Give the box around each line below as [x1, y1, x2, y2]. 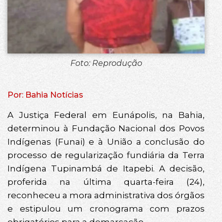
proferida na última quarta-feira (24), [7, 177, 205, 187]
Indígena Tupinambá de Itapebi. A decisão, [7, 164, 205, 174]
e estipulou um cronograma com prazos [7, 204, 205, 214]
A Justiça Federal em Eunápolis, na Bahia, [7, 110, 205, 120]
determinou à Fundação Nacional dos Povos [7, 123, 205, 134]
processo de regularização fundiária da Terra [7, 150, 205, 161]
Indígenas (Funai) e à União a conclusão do [7, 137, 205, 147]
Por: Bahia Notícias [7, 90, 83, 100]
